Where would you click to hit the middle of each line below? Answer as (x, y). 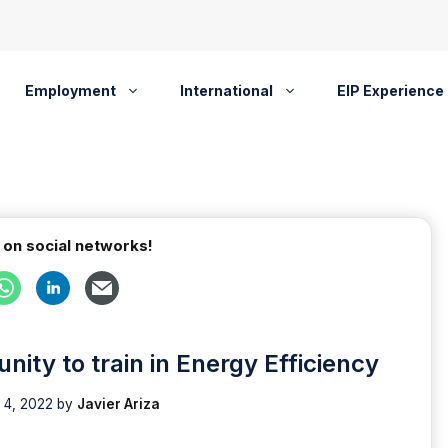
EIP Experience (390, 90)
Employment (70, 90)
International (226, 90)
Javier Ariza (118, 403)
